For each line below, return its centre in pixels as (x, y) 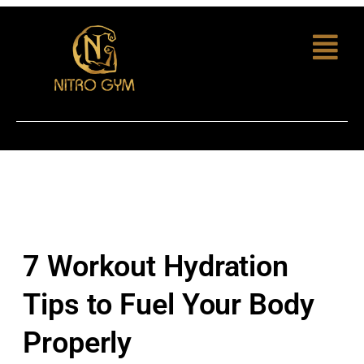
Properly (78, 343)
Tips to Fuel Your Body (169, 305)
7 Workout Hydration (156, 267)
